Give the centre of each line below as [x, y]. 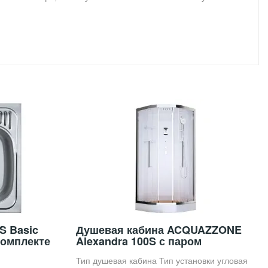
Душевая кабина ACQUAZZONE [159, 229]
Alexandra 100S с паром [139, 241]
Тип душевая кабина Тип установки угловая [162, 260]
